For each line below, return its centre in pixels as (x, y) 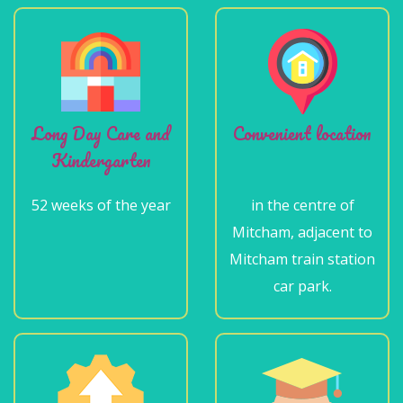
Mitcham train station (302, 260)
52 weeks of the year (101, 206)
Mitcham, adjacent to (302, 233)
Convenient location (302, 134)
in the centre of (302, 206)
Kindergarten (101, 161)
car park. (302, 287)
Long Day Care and (101, 134)
